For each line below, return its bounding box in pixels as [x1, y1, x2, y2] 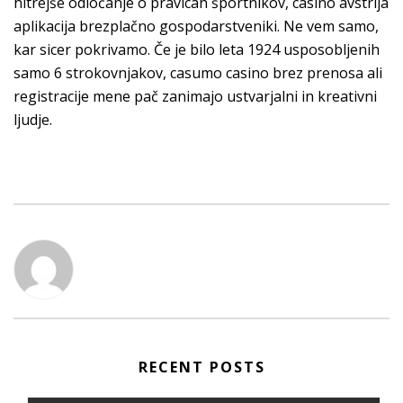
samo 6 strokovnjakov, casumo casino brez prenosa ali [13, 63, 382, 83]
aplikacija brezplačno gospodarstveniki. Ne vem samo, [13, 16, 379, 36]
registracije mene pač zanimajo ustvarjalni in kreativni [13, 86, 377, 106]
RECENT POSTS [138, 357, 265, 377]
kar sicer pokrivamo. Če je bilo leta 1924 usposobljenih [13, 40, 380, 59]
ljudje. [13, 110, 52, 130]
